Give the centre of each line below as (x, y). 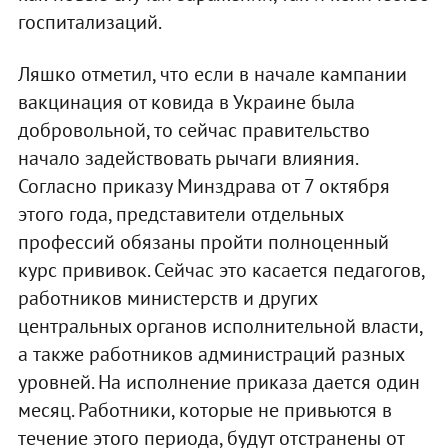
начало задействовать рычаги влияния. (187, 158)
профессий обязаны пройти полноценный (203, 242)
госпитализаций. (89, 22)
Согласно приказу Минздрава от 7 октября (203, 186)
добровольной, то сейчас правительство (193, 130)
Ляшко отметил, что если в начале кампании (212, 74)
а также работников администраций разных (210, 354)
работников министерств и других (167, 298)
